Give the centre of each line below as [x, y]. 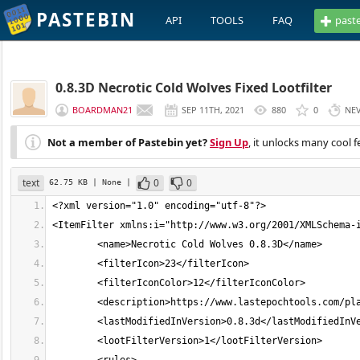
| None [109, 182]
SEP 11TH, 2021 [213, 110]
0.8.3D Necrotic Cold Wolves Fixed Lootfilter [194, 88]
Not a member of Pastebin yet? [127, 142]
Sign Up [229, 142]
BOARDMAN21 [102, 110]
